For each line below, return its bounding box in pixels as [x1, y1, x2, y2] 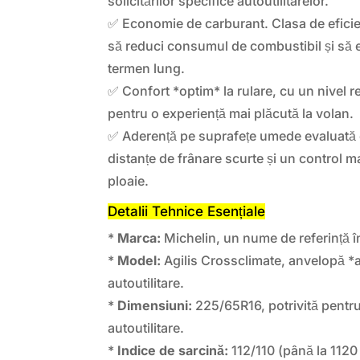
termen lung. [108, 59, 186, 76]
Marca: [117, 229, 162, 246]
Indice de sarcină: [117, 342, 229, 358]
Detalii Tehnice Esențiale [108, 202, 266, 219]
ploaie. [108, 172, 149, 189]
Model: [117, 252, 162, 268]
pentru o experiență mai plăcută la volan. [108, 104, 354, 121]
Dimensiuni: [117, 297, 193, 313]
